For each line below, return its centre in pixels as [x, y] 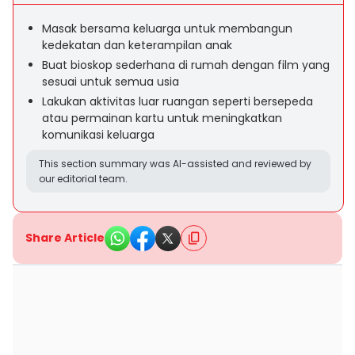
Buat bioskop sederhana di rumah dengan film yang [186, 65]
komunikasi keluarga [98, 135]
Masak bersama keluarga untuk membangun [167, 29]
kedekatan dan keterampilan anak [137, 45]
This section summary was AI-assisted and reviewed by [175, 164]
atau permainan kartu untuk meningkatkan [162, 118]
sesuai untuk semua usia [111, 82]
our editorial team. [83, 179]
